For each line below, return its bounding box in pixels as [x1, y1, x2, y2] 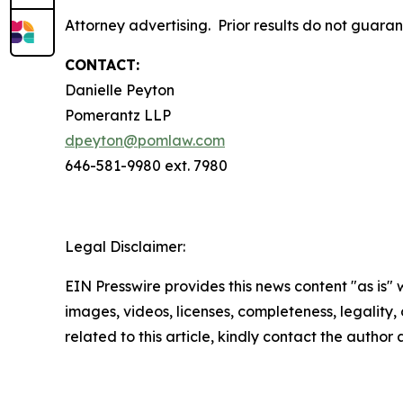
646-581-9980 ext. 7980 [65, 157, 228, 175]
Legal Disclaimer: [65, 237, 185, 255]
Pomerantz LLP [65, 106, 171, 124]
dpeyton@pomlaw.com [65, 131, 225, 149]
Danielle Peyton [65, 81, 175, 99]
